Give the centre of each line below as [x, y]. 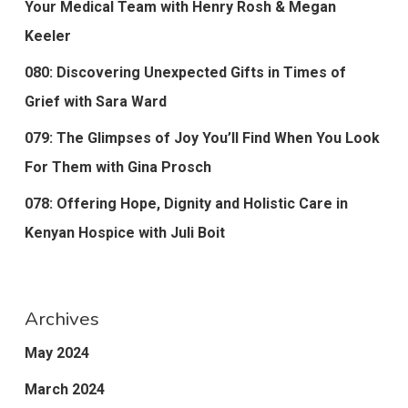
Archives [61, 319]
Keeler [47, 36]
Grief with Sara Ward [95, 102]
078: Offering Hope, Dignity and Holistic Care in [186, 204]
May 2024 [56, 353]
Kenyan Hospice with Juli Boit [124, 233]
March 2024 [64, 390]
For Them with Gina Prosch [117, 168]
